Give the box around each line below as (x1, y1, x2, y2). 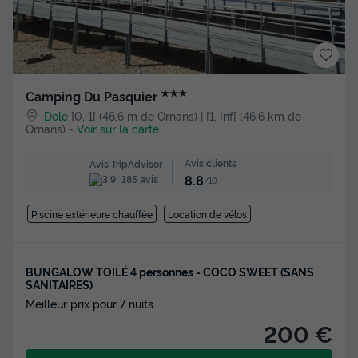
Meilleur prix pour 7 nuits (26, 295, 153, 311)
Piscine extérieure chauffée (30, 206, 153, 221)
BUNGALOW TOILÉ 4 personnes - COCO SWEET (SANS (26, 263, 314, 279)
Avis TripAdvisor (89, 156, 162, 170)
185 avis (118, 172, 158, 185)
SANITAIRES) (26, 276, 93, 292)
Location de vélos (168, 206, 248, 221)
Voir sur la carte (77, 121, 159, 137)
